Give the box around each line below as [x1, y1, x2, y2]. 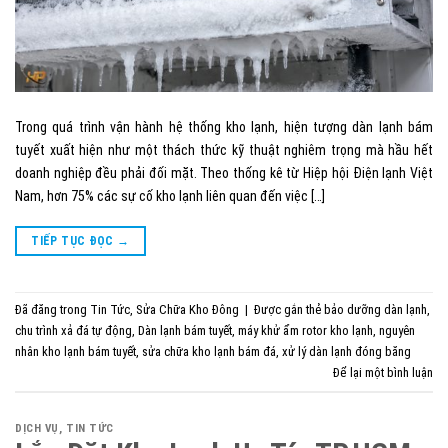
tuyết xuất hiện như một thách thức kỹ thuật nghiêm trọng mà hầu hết [15, 141, 433, 158]
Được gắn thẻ [254, 302, 324, 318]
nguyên [379, 323, 415, 339]
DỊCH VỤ [15, 421, 59, 435]
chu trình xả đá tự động [15, 323, 132, 339]
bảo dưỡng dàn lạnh [324, 302, 427, 318]
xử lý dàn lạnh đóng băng [282, 344, 411, 360]
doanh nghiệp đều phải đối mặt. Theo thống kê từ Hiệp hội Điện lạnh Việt [15, 164, 433, 181]
